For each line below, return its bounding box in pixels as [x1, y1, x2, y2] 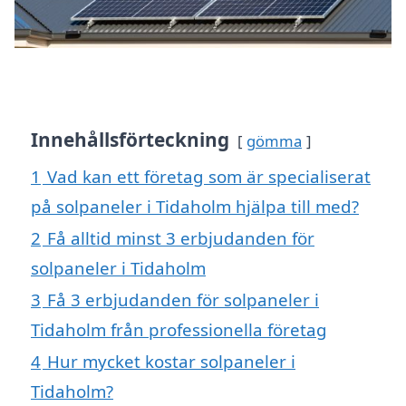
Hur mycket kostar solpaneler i [47, 350, 295, 373]
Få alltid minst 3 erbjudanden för [47, 227, 314, 250]
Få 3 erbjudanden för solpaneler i [47, 288, 319, 312]
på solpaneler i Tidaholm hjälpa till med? [31, 195, 359, 218]
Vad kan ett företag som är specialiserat [47, 165, 371, 188]
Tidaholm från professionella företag [31, 318, 327, 342]
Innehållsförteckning [31, 127, 229, 153]
